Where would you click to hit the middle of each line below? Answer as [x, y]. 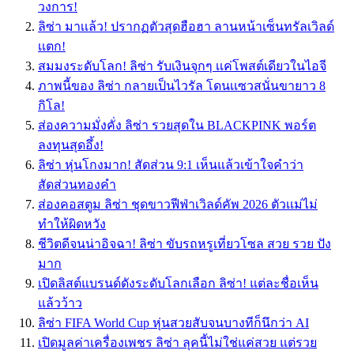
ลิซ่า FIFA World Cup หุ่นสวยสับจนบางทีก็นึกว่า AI [173, 323]
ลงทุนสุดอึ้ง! [71, 145]
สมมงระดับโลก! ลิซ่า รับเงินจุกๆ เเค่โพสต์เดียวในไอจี [182, 66]
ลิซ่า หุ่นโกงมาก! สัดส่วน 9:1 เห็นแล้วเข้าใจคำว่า [171, 165]
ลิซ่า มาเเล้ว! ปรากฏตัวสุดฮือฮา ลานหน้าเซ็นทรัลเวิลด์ [186, 27]
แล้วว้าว [60, 303]
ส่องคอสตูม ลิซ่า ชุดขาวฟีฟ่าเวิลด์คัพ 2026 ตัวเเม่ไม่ [178, 205]
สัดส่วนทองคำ [77, 185]
